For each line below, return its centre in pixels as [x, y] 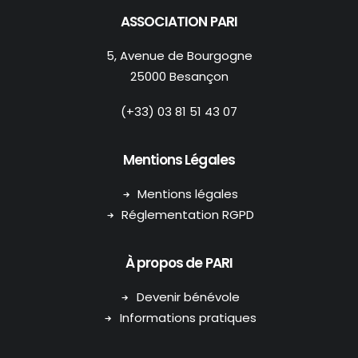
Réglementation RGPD [188, 215]
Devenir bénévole [188, 297]
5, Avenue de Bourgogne [179, 56]
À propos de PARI [179, 263]
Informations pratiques [188, 318]
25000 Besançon [179, 76]
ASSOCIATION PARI [179, 22]
